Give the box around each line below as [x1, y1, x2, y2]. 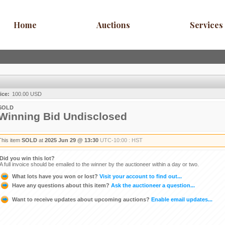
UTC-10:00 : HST [100, 137, 143, 143]
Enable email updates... [150, 196, 212, 202]
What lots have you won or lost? [12, 173, 98, 179]
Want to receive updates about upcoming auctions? [12, 196, 150, 202]
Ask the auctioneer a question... [109, 182, 195, 188]
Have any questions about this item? [12, 182, 109, 188]
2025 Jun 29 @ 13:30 [45, 137, 98, 143]
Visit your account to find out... [98, 173, 182, 179]
